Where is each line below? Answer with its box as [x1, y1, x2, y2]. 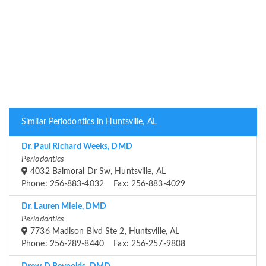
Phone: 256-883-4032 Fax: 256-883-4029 [21, 180, 185, 189]
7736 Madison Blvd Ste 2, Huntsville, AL [28, 227, 180, 236]
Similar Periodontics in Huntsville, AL [21, 118, 157, 126]
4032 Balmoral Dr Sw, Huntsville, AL [28, 167, 166, 176]
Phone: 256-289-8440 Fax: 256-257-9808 [21, 240, 185, 249]
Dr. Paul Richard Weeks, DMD [21, 142, 132, 151]
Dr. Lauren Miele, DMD [21, 202, 107, 211]
